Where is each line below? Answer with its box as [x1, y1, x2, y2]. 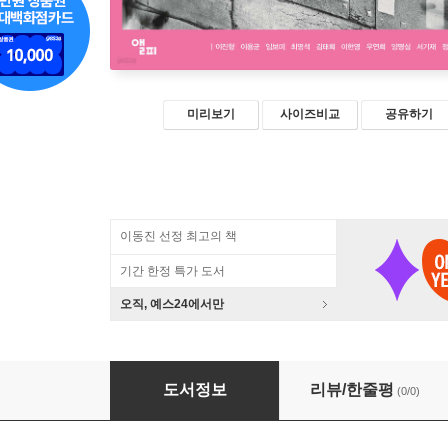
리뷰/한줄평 [310, 381, 394, 398]
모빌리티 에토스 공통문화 [110, 372, 294, 389]
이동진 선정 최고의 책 [120, 229, 237, 243]
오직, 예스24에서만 [120, 297, 224, 311]
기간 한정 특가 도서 [120, 264, 225, 278]
